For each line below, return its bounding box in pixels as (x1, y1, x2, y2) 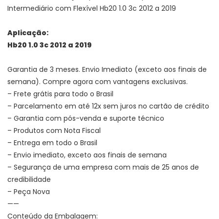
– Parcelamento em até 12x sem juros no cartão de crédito (7, 101, 209, 111)
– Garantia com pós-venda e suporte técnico (7, 113, 164, 124)
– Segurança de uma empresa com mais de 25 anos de (7, 162, 199, 173)
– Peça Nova (7, 187, 50, 197)
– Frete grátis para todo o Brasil (7, 89, 113, 99)
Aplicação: (7, 28, 50, 38)
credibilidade (7, 175, 51, 185)
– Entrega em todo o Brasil (7, 138, 97, 148)
